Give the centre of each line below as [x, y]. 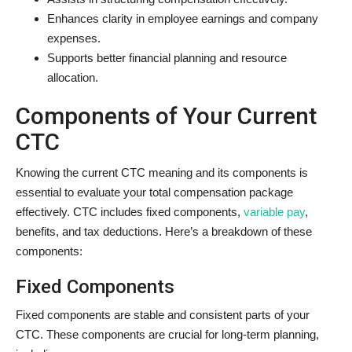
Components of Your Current [166, 115]
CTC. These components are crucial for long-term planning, [167, 334]
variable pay [274, 211]
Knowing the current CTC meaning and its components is [162, 172]
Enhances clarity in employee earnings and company [183, 18]
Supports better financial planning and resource [167, 57]
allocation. [73, 77]
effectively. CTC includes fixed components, [130, 211]
